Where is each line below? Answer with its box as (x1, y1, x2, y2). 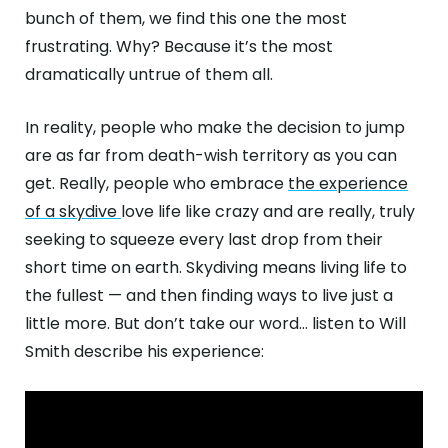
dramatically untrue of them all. (25, 63, 273, 86)
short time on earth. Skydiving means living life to (25, 256, 407, 279)
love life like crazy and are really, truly (121, 200, 415, 223)
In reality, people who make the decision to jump (25, 116, 405, 139)
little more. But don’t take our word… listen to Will (25, 312, 406, 335)
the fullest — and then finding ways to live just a (25, 284, 393, 307)
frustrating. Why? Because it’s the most (25, 35, 333, 58)
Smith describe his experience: (25, 340, 264, 363)
